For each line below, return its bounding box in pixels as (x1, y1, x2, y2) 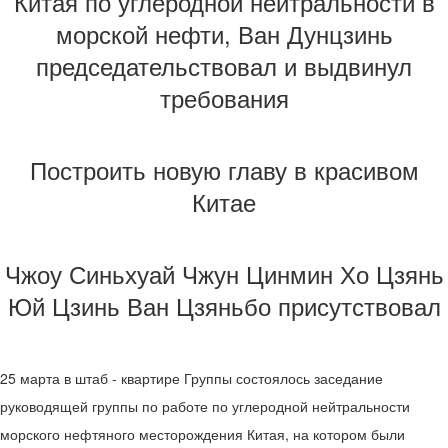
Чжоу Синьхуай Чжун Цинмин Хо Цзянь (4, 255, 444, 291)
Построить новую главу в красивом (29, 151, 419, 187)
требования (159, 79, 289, 115)
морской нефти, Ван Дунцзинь (55, 15, 393, 51)
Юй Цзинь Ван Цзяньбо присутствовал (7, 287, 441, 323)
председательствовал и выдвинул (36, 47, 412, 83)
